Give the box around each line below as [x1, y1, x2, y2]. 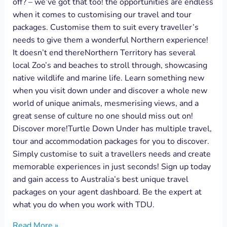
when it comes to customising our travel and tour [12, 9, 192, 21]
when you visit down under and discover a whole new [12, 85, 207, 97]
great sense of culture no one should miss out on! [12, 110, 193, 122]
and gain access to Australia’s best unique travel [12, 174, 188, 185]
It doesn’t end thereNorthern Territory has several [12, 47, 196, 59]
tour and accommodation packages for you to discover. [12, 136, 209, 147]
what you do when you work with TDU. [12, 199, 155, 211]
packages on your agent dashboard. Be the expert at [12, 186, 202, 198]
